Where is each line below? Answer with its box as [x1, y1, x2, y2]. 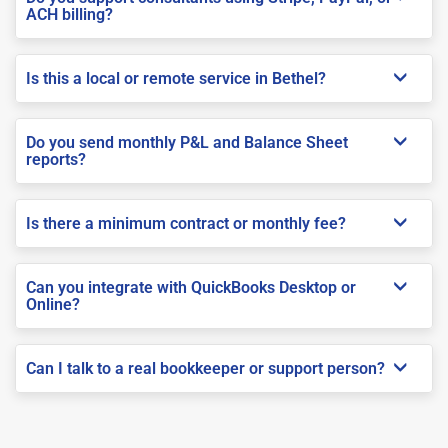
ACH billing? [26, 4, 113, 24]
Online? [26, 294, 80, 314]
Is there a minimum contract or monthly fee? [26, 213, 346, 233]
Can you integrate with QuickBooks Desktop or [26, 277, 356, 297]
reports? [26, 149, 86, 169]
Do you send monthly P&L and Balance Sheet [26, 132, 348, 152]
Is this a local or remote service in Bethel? [26, 68, 326, 88]
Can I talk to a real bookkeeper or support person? [26, 358, 385, 378]
